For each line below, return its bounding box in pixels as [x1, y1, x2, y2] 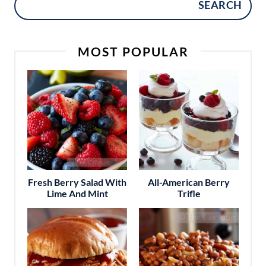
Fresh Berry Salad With [28, 176, 126, 188]
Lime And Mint [46, 187, 108, 199]
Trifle [177, 187, 201, 199]
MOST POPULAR [77, 43, 189, 59]
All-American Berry [148, 176, 230, 188]
